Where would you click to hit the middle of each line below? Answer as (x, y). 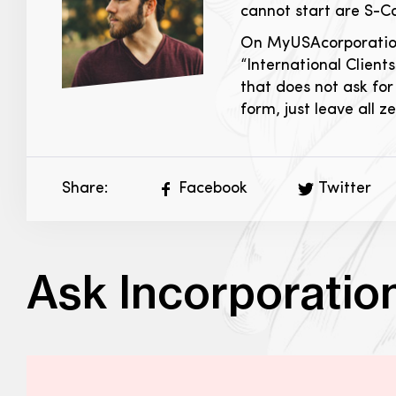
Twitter (345, 188)
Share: (85, 188)
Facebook (213, 188)
